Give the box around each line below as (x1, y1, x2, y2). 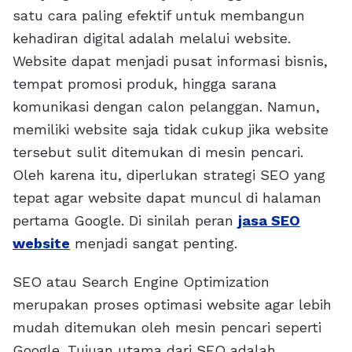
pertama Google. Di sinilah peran (13, 212, 238, 229)
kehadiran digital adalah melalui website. (13, 30, 291, 47)
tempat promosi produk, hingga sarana (13, 75, 277, 93)
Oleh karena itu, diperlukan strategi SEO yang (13, 167, 325, 184)
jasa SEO (238, 212, 300, 229)
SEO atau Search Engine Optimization (13, 273, 269, 291)
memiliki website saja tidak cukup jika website (13, 121, 328, 138)
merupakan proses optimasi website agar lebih (13, 296, 332, 313)
